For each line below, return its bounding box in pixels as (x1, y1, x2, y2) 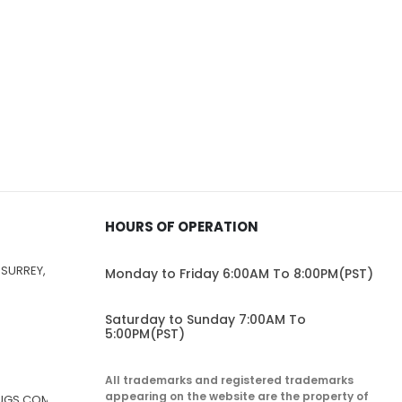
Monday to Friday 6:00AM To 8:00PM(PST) (104, 264, 373, 283)
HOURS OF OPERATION (104, 216, 258, 236)
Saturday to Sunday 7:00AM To (104, 310, 306, 328)
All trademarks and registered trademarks (104, 371, 354, 388)
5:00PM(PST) (104, 324, 185, 343)
